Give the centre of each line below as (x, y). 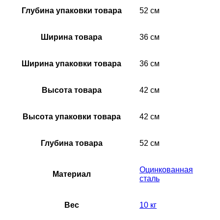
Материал (71, 174)
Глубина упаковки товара (71, 10)
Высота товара (71, 90)
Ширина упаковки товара (71, 63)
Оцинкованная (166, 169)
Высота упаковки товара (71, 116)
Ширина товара (71, 37)
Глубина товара (71, 143)
